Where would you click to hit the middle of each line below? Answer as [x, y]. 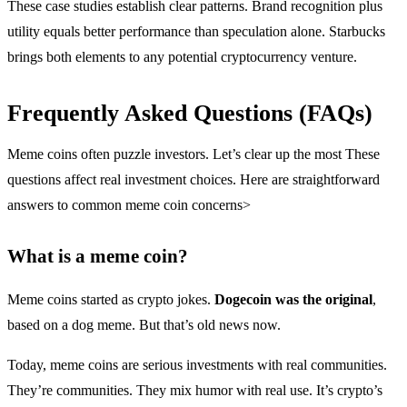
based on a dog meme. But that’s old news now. [144, 324]
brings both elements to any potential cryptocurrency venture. [182, 56]
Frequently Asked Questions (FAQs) [190, 113]
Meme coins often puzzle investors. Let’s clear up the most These [194, 154]
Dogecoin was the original [293, 299]
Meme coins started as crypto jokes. [111, 299]
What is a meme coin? [98, 255]
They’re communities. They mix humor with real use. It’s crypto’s [195, 390]
